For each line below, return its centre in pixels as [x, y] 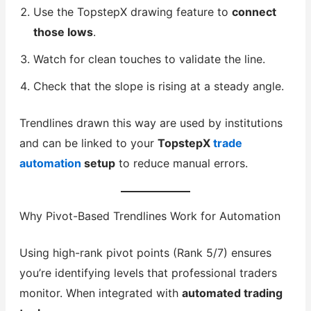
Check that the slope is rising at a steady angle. [158, 86]
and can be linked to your [88, 143]
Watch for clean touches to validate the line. [149, 59]
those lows [63, 32]
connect [254, 11]
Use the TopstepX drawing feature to [132, 11]
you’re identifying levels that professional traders [148, 273]
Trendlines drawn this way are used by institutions [151, 123]
